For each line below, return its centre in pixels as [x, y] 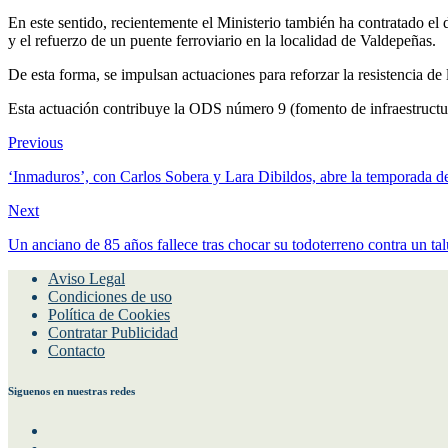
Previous [35, 142]
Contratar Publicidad [113, 332]
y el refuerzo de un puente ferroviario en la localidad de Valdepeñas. [222, 40]
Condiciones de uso [110, 296]
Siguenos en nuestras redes [71, 390]
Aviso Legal [86, 278]
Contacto [76, 350]
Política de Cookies [109, 314]
